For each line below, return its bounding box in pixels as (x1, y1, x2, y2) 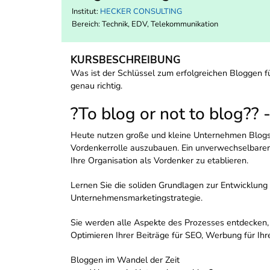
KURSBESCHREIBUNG (71, 53, 181, 67)
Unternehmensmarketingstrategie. (71, 192, 202, 204)
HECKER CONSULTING (100, 6, 182, 17)
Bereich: (72, 19, 102, 30)
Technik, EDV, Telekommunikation (102, 19, 218, 30)
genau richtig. (71, 80, 122, 92)
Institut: (72, 6, 100, 17)
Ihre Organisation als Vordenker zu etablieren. (71, 154, 248, 167)
